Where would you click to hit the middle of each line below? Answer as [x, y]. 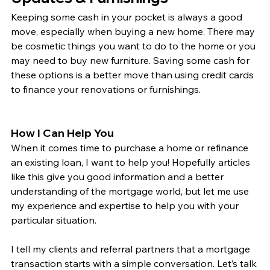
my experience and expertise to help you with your [126, 206]
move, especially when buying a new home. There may [134, 32]
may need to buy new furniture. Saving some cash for [131, 61]
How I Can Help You [62, 133]
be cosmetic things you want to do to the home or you [134, 46]
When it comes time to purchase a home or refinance [131, 148]
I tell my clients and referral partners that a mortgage [132, 249]
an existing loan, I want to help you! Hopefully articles [132, 162]
